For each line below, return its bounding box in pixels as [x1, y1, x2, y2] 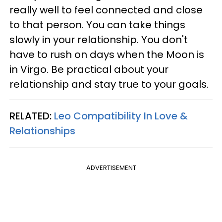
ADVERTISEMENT [86, 163, 136, 172]
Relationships [9, 123, 75, 138]
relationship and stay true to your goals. [9, 77, 209, 91]
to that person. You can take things [9, 17, 185, 32]
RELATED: [9, 109, 54, 123]
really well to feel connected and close [9, 2, 203, 17]
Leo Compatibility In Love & [54, 109, 188, 123]
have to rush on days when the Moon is [9, 47, 204, 61]
